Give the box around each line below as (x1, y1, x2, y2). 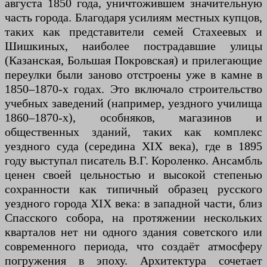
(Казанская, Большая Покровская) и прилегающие (5, 54, 262, 67)
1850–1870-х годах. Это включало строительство (5, 82, 262, 95)
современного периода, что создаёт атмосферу (5, 240, 262, 253)
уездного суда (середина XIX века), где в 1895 (5, 139, 262, 153)
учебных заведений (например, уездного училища (5, 97, 262, 110)
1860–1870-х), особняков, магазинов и (5, 111, 262, 124)
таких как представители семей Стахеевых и (5, 25, 262, 38)
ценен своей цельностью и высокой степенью (5, 168, 262, 181)
